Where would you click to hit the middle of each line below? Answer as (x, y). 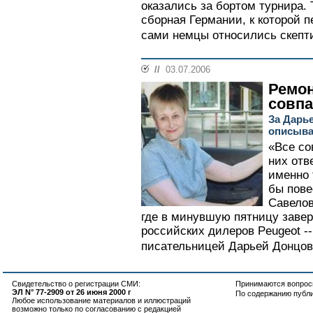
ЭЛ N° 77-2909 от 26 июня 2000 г (72, 292)
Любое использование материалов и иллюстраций (101, 300)
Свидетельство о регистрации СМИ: (76, 284)
